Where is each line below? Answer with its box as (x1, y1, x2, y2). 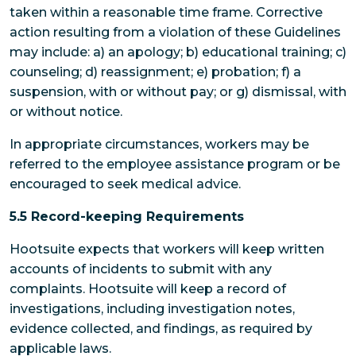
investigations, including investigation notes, (10, 300, 295, 316)
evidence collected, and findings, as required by (10, 320, 312, 336)
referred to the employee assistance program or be (10, 156, 340, 172)
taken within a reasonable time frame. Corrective (10, 4, 323, 20)
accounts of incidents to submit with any (10, 261, 272, 277)
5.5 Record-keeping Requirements (10, 208, 244, 224)
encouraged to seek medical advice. (10, 176, 241, 192)
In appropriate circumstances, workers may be (10, 136, 309, 152)
